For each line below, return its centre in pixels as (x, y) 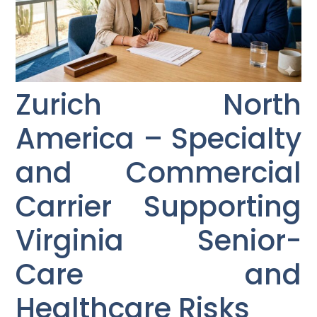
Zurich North (158, 105)
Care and (158, 275)
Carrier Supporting (158, 207)
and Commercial (158, 173)
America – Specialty (158, 139)
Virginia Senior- (158, 241)
